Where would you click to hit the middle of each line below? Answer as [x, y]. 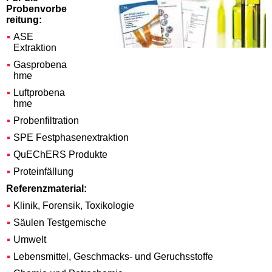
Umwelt [30, 240]
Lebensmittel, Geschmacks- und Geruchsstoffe [113, 257]
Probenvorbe [36, 9]
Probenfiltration [46, 121]
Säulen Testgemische [60, 223]
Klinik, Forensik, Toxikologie [74, 206]
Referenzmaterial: [46, 189]
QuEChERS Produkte [60, 155]
